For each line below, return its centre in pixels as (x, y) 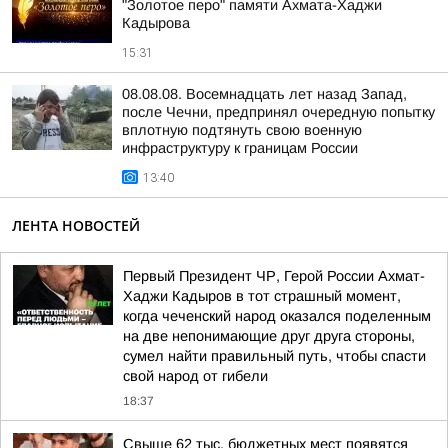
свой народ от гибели (195, 376)
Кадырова (156, 23)
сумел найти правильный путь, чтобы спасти (274, 356)
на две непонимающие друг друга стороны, (269, 336)
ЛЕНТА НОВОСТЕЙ (76, 225)
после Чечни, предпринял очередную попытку (278, 112)
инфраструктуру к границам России (240, 148)
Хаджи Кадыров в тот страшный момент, (262, 296)
